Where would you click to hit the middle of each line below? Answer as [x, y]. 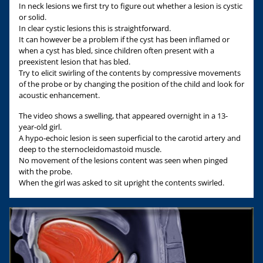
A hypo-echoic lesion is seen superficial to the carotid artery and [130, 138]
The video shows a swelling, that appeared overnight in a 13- [123, 115]
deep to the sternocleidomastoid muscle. [90, 149]
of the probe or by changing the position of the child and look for [131, 84]
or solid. [33, 17]
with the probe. [45, 171]
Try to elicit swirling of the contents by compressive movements [130, 73]
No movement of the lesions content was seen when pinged [123, 160]
